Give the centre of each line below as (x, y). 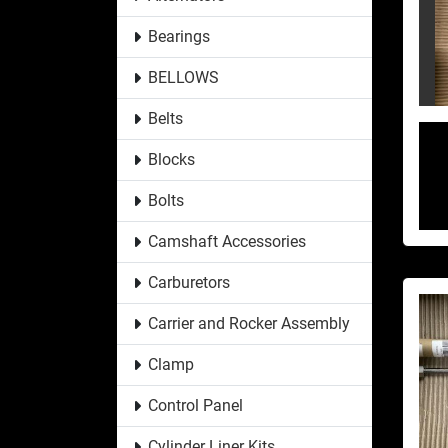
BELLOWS (183, 77)
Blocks (171, 159)
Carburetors (188, 282)
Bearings (178, 36)
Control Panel (195, 405)
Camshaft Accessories (226, 241)
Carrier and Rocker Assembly (248, 323)
